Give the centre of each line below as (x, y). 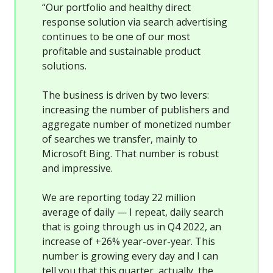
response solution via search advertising (135, 22)
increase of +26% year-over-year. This (129, 241)
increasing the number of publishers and (136, 109)
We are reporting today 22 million (119, 197)
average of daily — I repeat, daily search (133, 212)
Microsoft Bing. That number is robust (130, 153)
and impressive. (77, 168)
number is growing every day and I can (130, 256)
